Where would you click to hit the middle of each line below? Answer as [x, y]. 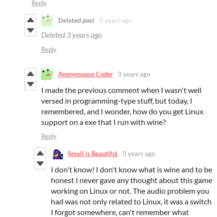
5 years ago [116, 20]
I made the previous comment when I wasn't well [121, 90]
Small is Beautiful [93, 153]
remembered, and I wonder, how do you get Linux [122, 111]
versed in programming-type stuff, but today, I [117, 101]
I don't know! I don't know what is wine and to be [132, 170]
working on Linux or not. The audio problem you [130, 191]
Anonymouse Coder [85, 74]
